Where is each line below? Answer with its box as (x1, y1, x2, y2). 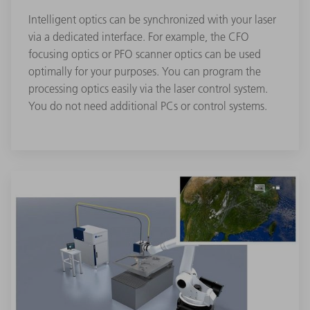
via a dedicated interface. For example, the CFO (28, 30, 249, 44)
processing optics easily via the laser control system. (28, 82, 268, 96)
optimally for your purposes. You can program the (28, 64, 261, 79)
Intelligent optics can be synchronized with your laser (28, 12, 276, 27)
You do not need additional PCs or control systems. (28, 99, 267, 113)
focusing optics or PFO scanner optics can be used (28, 47, 261, 62)
